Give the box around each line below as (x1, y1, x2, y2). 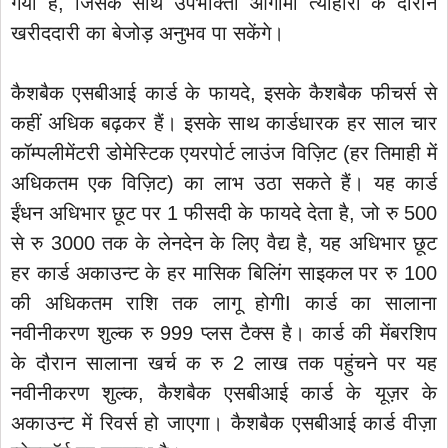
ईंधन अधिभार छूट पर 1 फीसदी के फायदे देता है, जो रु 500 (11, 201, 437, 224)
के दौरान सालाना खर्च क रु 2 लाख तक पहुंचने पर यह (11, 351, 437, 374)
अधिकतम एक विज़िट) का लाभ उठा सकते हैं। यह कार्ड (11, 171, 437, 194)
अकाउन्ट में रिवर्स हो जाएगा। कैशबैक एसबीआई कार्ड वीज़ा (11, 411, 437, 434)
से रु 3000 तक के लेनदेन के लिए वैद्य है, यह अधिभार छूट (11, 231, 437, 254)
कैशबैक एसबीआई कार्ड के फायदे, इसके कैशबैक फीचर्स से (11, 81, 437, 104)
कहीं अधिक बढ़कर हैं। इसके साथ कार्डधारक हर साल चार (11, 111, 437, 134)
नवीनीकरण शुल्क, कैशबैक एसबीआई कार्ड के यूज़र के (11, 381, 437, 404)
